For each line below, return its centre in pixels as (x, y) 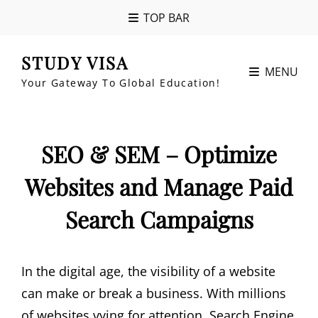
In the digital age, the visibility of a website (148, 271)
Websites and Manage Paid (159, 186)
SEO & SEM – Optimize (159, 154)
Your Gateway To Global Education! (121, 83)
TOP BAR (166, 18)
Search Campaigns (159, 219)
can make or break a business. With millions (154, 293)
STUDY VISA (75, 62)
